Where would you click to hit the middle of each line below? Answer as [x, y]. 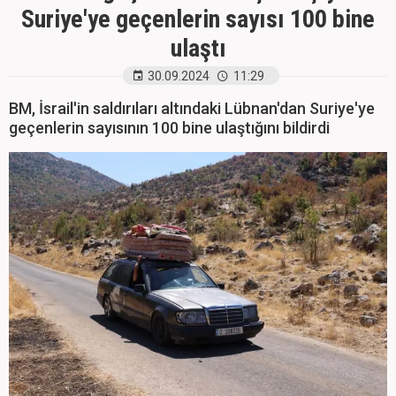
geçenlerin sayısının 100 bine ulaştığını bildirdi [169, 128]
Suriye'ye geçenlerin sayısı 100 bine [198, 19]
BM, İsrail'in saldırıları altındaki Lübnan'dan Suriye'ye [192, 108]
